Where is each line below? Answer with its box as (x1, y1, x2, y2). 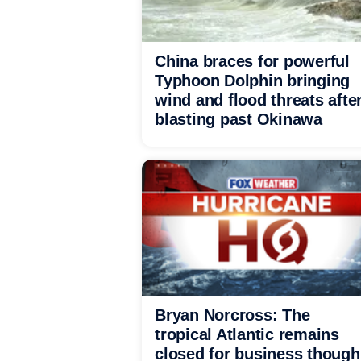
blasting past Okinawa (155, 110, 322, 128)
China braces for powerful (155, 52, 350, 70)
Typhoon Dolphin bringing (155, 72, 350, 89)
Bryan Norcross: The (155, 306, 310, 324)
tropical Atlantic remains (155, 326, 339, 343)
